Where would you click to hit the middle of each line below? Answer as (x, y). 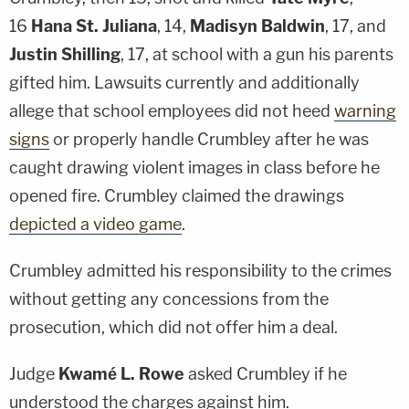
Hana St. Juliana (94, 26)
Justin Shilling (65, 54)
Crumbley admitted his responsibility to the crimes (200, 270)
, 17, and (356, 26)
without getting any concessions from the (169, 299)
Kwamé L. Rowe (121, 373)
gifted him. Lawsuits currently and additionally (184, 82)
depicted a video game (95, 224)
